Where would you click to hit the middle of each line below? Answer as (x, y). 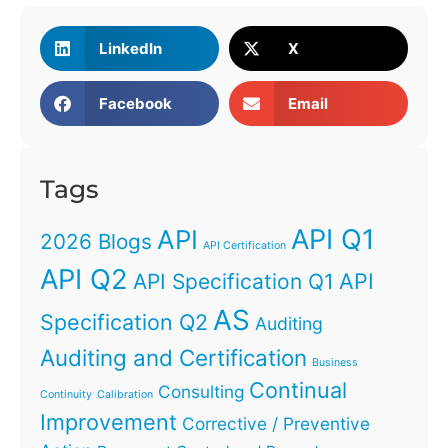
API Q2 (84, 280)
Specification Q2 (124, 322)
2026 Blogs (96, 242)
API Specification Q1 (233, 282)
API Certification (244, 246)
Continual (298, 390)
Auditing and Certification (173, 358)
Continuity (66, 395)
